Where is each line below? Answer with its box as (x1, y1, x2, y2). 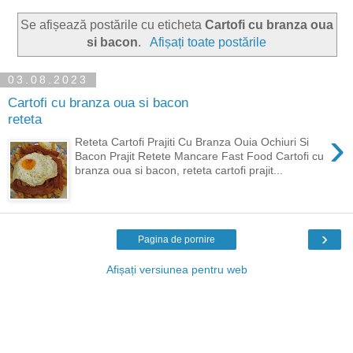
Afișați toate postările (149, 35, 266, 49)
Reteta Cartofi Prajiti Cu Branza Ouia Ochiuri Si (75, 135, 310, 148)
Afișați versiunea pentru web (106, 262, 247, 276)
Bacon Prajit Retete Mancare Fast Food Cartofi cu (75, 149, 325, 162)
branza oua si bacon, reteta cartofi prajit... (75, 163, 284, 176)
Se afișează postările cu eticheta (20, 17, 205, 32)
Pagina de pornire (138, 233, 215, 245)
